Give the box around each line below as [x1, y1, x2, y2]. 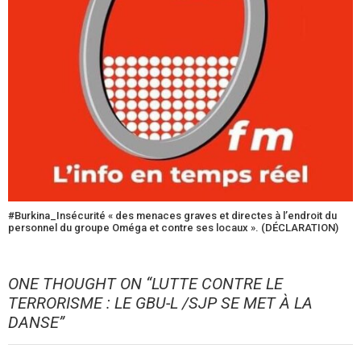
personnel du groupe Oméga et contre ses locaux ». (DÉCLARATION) [8, 221, 338, 234]
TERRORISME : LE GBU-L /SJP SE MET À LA [8, 293, 313, 313]
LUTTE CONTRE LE [151, 273, 283, 293]
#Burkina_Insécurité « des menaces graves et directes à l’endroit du [8, 209, 337, 222]
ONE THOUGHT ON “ [8, 273, 151, 293]
